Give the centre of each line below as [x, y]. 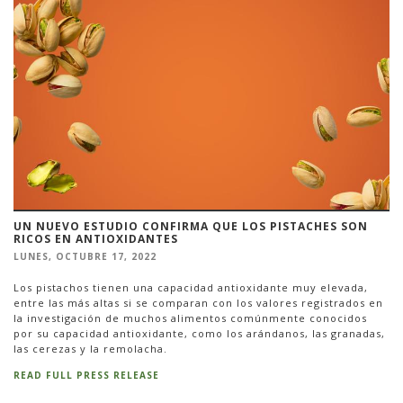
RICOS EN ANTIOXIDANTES [96, 239]
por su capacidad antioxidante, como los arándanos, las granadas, [199, 333]
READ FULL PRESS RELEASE [86, 376]
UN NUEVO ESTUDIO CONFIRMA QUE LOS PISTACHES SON [191, 227]
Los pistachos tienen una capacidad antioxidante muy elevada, [191, 287]
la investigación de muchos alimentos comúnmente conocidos [190, 318]
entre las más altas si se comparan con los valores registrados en [198, 302]
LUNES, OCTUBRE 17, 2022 [85, 257]
